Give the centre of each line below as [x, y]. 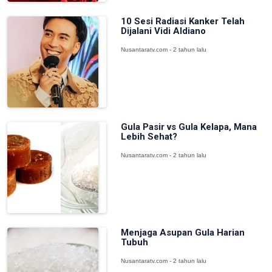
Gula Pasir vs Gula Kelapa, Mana [189, 127]
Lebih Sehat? [149, 137]
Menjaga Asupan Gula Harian [182, 233]
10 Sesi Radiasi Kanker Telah [182, 21]
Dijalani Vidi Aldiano [163, 31]
